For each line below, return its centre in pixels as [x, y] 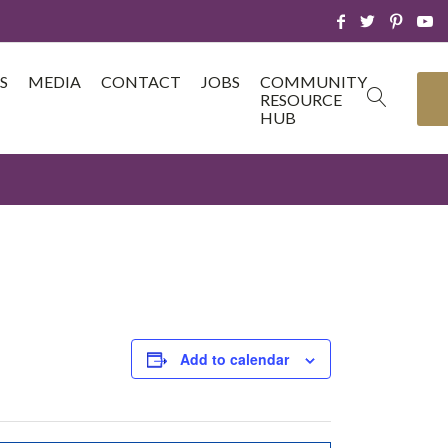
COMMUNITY [313, 81]
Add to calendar [234, 359]
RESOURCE [301, 99]
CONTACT [141, 81]
